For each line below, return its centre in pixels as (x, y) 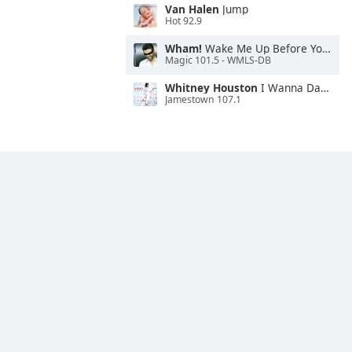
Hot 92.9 (183, 21)
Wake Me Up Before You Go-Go (262, 48)
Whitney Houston (211, 88)
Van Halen (192, 9)
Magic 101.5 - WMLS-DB (218, 60)
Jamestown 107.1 (203, 100)
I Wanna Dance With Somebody (289, 88)
